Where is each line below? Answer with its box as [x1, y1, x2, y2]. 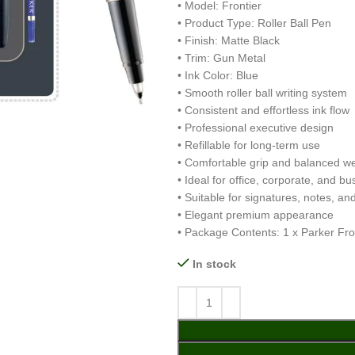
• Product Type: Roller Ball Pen [177, 17, 331, 29]
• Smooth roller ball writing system [177, 86, 347, 99]
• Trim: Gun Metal [177, 52, 265, 64]
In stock [193, 258, 236, 270]
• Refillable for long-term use [177, 139, 320, 151]
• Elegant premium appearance [177, 208, 334, 221]
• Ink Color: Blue [177, 69, 258, 82]
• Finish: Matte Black [177, 34, 280, 47]
